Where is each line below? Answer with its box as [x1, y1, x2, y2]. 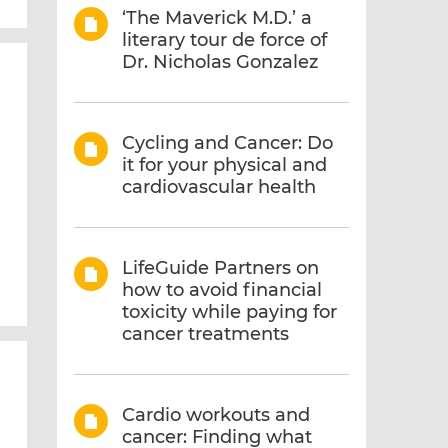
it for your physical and [122, 154, 328, 176]
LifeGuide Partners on [122, 257, 320, 279]
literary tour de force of [122, 29, 328, 51]
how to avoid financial [122, 279, 323, 301]
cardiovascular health [122, 176, 317, 198]
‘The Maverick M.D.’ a [122, 7, 313, 29]
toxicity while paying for [122, 301, 338, 323]
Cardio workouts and [122, 404, 311, 426]
